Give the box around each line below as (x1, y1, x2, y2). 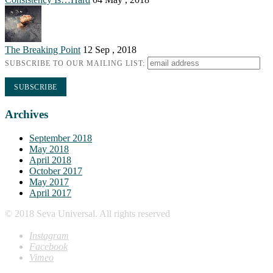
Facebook (29, 241, 68, 252)
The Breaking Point (5, 44, 80, 55)
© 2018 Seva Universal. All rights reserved (5, 208, 170, 219)
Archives (5, 107, 48, 121)
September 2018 (29, 132, 92, 143)
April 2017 (29, 187, 71, 198)
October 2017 (29, 165, 82, 176)
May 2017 (29, 176, 69, 187)
